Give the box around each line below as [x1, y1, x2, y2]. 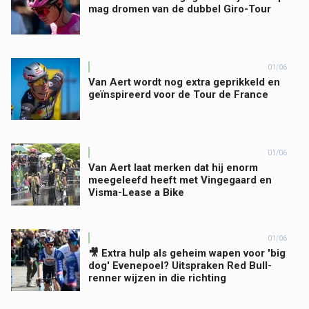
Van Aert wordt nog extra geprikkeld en [88, 76, 280, 88]
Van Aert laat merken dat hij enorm [88, 161, 258, 174]
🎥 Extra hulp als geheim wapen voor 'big [88, 247, 286, 259]
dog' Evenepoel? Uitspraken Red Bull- [88, 259, 272, 272]
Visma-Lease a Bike [88, 186, 184, 199]
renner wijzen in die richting [88, 272, 226, 284]
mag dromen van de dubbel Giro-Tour [88, 3, 271, 15]
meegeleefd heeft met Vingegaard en [88, 174, 272, 186]
